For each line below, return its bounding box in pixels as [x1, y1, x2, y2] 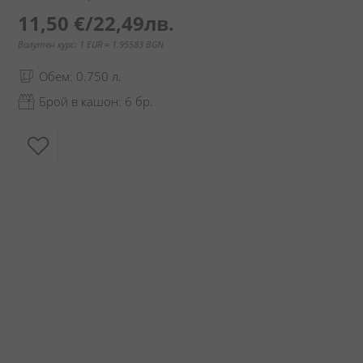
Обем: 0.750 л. [39, 67, 122, 84]
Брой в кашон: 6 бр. [39, 92, 153, 109]
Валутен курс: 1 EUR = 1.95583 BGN [18, 38, 164, 50]
